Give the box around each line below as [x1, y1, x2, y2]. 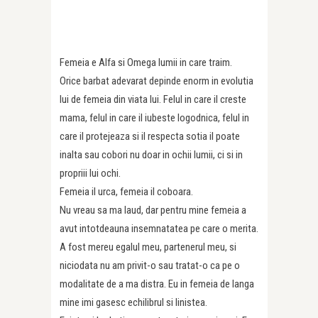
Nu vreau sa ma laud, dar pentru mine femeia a [60, 204, 246, 217]
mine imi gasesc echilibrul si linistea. [60, 296, 207, 309]
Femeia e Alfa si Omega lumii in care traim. [60, 56, 232, 70]
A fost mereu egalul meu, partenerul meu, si [60, 241, 236, 254]
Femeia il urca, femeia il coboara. [60, 185, 193, 199]
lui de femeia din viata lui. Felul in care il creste [60, 93, 246, 106]
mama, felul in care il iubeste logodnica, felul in [60, 111, 249, 125]
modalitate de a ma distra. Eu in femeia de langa [60, 278, 254, 291]
